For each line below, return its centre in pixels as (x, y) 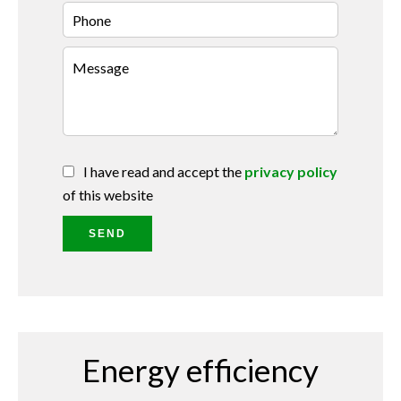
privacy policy (291, 171)
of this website (108, 195)
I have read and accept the (164, 171)
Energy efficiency (200, 370)
